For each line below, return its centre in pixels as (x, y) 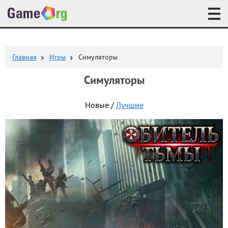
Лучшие (130, 106)
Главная (24, 58)
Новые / (100, 106)
